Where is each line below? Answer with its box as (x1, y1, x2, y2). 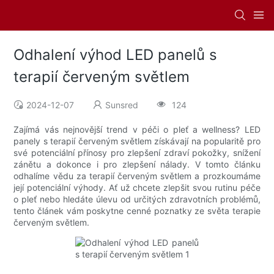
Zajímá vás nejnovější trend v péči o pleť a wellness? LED (13, 124, 261, 135)
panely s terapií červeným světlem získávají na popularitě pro (13, 136, 261, 147)
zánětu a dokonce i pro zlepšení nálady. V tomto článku (13, 159, 261, 170)
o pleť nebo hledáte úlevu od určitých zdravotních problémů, (13, 194, 261, 205)
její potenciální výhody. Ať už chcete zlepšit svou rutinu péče (13, 182, 261, 193)
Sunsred (105, 100, 139, 111)
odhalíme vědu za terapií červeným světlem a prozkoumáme (13, 171, 261, 182)
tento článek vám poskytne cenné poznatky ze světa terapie (13, 206, 261, 217)
